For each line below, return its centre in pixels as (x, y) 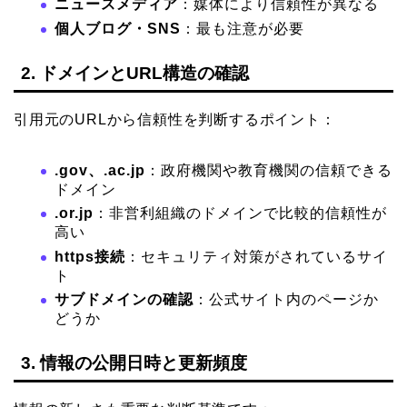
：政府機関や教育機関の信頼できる (269, 170)
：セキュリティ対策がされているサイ (257, 256)
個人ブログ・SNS (118, 28)
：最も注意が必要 (243, 28)
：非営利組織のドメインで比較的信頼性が (240, 213)
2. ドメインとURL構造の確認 (135, 73)
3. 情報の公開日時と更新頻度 (134, 363)
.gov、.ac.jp (100, 170)
